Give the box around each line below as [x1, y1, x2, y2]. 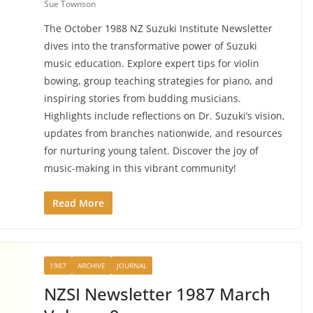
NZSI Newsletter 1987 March [43, 282, 270, 305]
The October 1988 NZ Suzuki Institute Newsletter [43, 21, 272, 35]
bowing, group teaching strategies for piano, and [43, 73, 273, 87]
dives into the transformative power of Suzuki [43, 38, 257, 52]
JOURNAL [116, 260, 147, 270]
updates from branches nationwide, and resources [43, 126, 282, 140]
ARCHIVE [77, 260, 105, 270]
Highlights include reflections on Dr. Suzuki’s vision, [43, 108, 285, 122]
